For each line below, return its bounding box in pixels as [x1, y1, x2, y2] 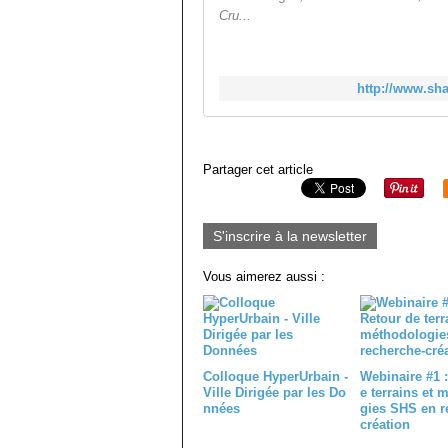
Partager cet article [203, 162, 313, 177]
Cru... [219, 8, 251, 23]
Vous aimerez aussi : [203, 269, 325, 284]
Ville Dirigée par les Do [203, 385, 346, 400]
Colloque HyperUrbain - [203, 369, 348, 384]
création [359, 417, 410, 432]
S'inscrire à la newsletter [213, 228, 367, 244]
